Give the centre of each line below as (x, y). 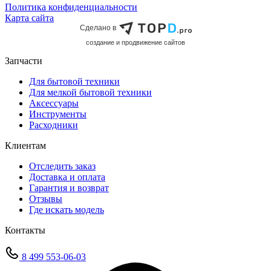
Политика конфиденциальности (71, 7)
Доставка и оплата (67, 177)
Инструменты (58, 114)
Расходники (54, 125)
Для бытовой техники (74, 82)
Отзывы (46, 199)
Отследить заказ (62, 166)
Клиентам (25, 146)
